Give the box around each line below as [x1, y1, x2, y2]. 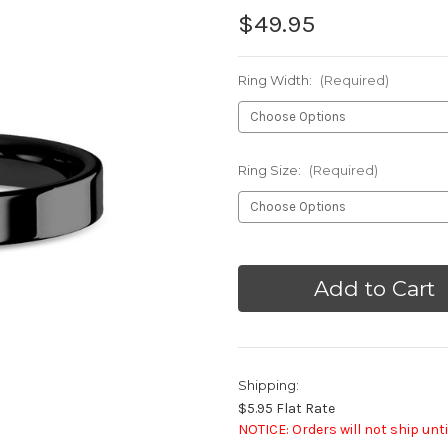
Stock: [238, 270, 280, 287]
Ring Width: [238, 71, 315, 88]
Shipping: [238, 376, 299, 393]
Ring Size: [238, 161, 304, 178]
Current [238, 251, 288, 268]
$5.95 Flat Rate [238, 399, 335, 417]
